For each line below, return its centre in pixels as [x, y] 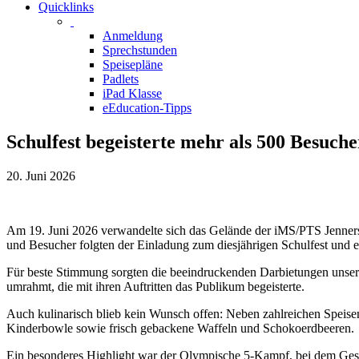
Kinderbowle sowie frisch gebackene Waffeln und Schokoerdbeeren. [180, 328]
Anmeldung [133, 36]
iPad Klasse [132, 93]
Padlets [121, 79]
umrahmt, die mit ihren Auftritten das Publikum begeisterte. [155, 286]
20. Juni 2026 [41, 175]
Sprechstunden [140, 50]
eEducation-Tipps [147, 108]
